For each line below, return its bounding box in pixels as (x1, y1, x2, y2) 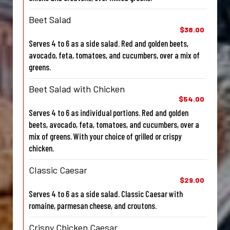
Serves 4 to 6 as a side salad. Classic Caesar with (29, 188, 183, 199)
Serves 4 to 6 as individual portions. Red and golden (29, 107, 188, 118)
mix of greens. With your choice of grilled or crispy (29, 131, 182, 142)
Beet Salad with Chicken (29, 83, 125, 95)
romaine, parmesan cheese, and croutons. (29, 200, 157, 211)
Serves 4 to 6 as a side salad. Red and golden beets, (29, 38, 188, 49)
